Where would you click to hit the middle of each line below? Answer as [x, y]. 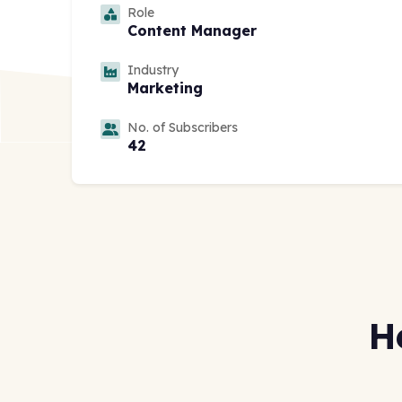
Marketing [165, 88]
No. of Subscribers [183, 128]
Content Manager [192, 31]
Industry [153, 70]
